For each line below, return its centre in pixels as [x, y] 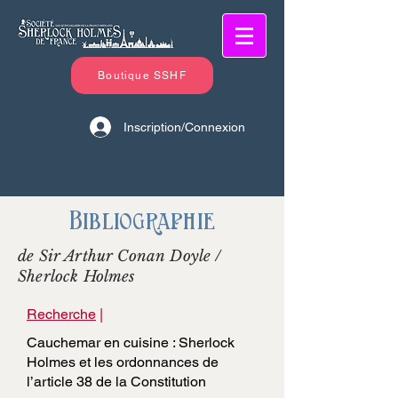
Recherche [61, 314]
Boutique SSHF [142, 76]
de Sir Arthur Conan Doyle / [120, 256]
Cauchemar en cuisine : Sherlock [131, 342]
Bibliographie [142, 221]
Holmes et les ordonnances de [123, 362]
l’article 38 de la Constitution [116, 382]
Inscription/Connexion [184, 127]
